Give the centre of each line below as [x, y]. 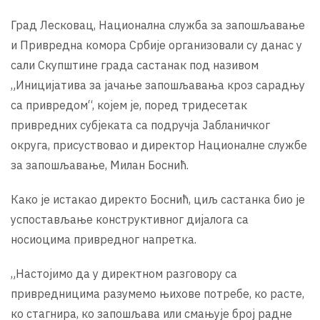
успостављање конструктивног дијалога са [130, 219]
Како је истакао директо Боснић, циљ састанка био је [158, 199]
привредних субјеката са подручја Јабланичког [140, 125]
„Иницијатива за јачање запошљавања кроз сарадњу [158, 85]
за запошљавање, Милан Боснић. [100, 165]
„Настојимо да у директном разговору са [124, 273]
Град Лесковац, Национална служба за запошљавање [158, 25]
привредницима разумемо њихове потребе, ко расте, [157, 293]
